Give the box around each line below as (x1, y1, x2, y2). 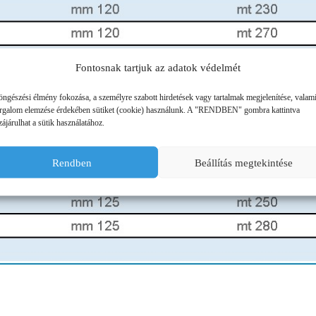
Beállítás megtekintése (194, 157, 293, 168)
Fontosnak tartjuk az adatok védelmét (75, 61, 241, 73)
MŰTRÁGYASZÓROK (17, 43, 104, 53)
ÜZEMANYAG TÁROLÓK (17, 10, 119, 20)
